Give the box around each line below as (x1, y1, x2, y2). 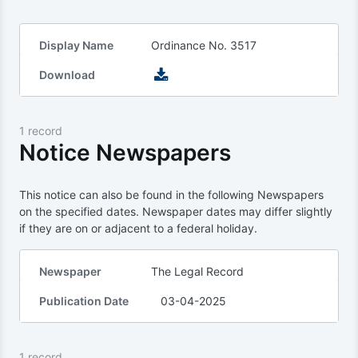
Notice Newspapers (19, 139, 231, 166)
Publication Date (39, 294, 129, 308)
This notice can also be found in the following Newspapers (19, 188, 324, 201)
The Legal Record (151, 265, 244, 278)
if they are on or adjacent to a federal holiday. (19, 221, 257, 235)
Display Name (39, 38, 113, 52)
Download (39, 68, 95, 82)
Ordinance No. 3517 (151, 38, 257, 52)
